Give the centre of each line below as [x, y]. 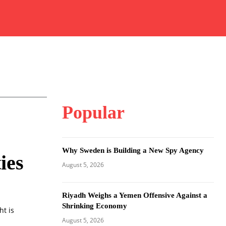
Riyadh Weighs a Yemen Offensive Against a [134, 195]
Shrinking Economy [94, 206]
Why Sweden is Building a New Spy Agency [133, 150]
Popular [93, 112]
